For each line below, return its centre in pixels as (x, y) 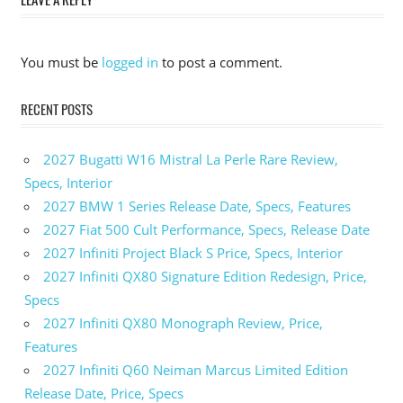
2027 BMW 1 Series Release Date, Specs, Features (197, 206)
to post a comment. (220, 63)
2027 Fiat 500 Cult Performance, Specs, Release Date (206, 230)
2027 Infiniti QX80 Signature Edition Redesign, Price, (205, 277)
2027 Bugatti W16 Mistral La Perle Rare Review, (191, 160)
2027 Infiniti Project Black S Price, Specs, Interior (193, 253)
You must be (61, 63)
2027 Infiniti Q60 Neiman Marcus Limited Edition (196, 370)
